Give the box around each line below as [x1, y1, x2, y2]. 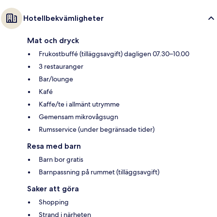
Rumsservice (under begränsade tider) [39, 125, 155, 134]
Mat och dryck [27, 36, 79, 46]
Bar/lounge [39, 75, 73, 84]
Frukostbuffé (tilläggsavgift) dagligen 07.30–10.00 [39, 49, 189, 59]
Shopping [39, 198, 69, 207]
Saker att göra [27, 184, 79, 194]
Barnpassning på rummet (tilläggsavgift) [39, 168, 159, 177]
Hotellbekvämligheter [23, 14, 104, 23]
